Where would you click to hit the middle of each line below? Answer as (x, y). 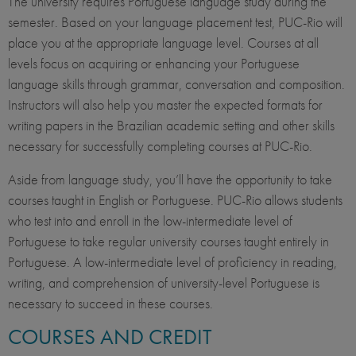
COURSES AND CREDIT (110, 337)
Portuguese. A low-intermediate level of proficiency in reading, (172, 262)
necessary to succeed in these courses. (110, 304)
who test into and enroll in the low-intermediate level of (150, 221)
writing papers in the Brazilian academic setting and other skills (171, 126)
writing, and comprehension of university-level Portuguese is (164, 283)
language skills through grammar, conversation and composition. (176, 84)
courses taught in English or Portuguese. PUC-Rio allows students (175, 200)
